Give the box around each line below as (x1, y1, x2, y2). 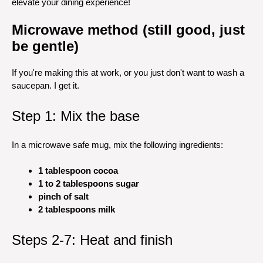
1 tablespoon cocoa (38, 166, 118, 176)
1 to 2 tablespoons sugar (38, 178, 139, 188)
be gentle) (12, 38, 79, 54)
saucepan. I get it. (12, 80, 79, 90)
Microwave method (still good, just (12, 22, 245, 38)
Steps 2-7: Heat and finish (12, 231, 173, 248)
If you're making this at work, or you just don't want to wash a (12, 68, 244, 77)
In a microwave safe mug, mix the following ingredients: (12, 139, 223, 150)
